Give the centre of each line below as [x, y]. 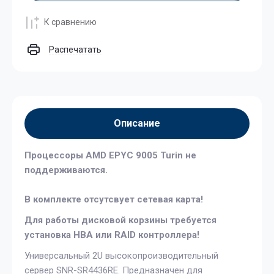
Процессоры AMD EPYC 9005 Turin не [110, 155]
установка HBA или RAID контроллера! [112, 235]
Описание [137, 123]
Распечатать [75, 49]
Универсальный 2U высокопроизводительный [121, 255]
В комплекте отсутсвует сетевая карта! [114, 199]
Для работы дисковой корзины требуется [120, 220]
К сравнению [70, 22]
